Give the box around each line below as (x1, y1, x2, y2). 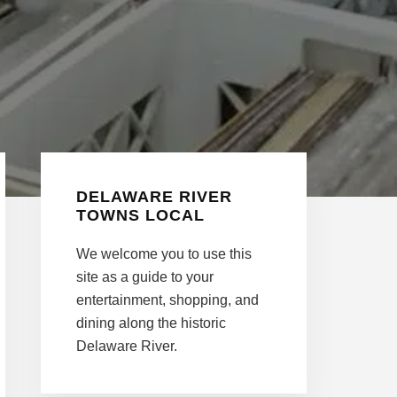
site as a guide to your (76, 269, 214, 284)
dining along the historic (76, 315, 226, 331)
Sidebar (40, 190, 131, 226)
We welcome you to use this (76, 245, 252, 261)
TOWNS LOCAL (76, 206, 205, 224)
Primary (40, 152, 136, 188)
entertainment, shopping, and (76, 292, 259, 307)
